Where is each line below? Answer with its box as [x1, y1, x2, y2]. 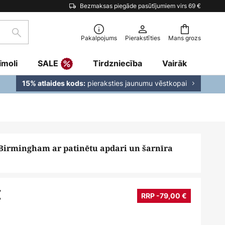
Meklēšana [16, 32, 56, 44]
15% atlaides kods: [22, 79, 85, 87]
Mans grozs [168, 34, 201, 42]
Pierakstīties [125, 34, 160, 42]
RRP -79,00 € [141, 191, 187, 200]
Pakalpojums [81, 34, 117, 42]
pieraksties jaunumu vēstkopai [85, 78, 187, 88]
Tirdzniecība [93, 58, 142, 68]
